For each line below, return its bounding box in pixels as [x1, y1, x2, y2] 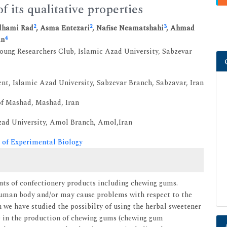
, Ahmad [166, 23, 195, 33]
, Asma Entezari [36, 23, 90, 33]
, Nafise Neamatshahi [92, 23, 164, 33]
